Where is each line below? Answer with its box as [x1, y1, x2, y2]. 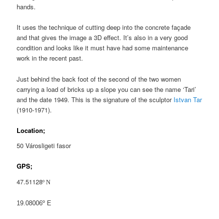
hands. [17, 2, 36, 12]
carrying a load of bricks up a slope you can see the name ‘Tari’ [17, 84, 197, 94]
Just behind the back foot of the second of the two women [17, 74, 181, 84]
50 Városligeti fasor [17, 141, 71, 151]
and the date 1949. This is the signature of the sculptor [17, 94, 174, 104]
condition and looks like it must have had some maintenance [17, 43, 189, 53]
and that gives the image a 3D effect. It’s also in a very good [17, 33, 188, 43]
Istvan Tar [174, 94, 202, 104]
